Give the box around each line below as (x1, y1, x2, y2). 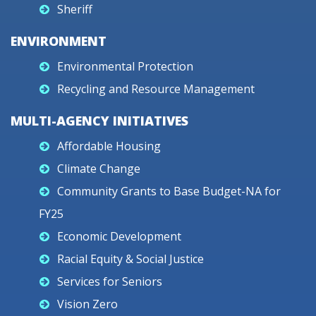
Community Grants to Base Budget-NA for (57, 183, 281, 199)
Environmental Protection (57, 59, 193, 74)
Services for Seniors (57, 274, 162, 289)
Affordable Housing (57, 138, 161, 154)
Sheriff (57, 1, 92, 17)
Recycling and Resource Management (57, 81, 255, 97)
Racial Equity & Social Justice (57, 251, 204, 267)
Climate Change (57, 161, 140, 176)
